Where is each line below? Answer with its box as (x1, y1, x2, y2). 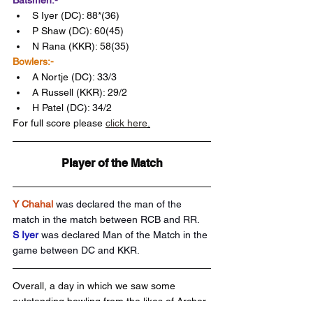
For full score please (13, 117, 105, 129)
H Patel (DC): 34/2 (32, 102, 115, 113)
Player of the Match (61, 156, 163, 170)
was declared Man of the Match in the (41, 229, 210, 240)
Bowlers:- (13, 56, 54, 67)
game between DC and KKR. (13, 245, 140, 256)
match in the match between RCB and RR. (13, 214, 200, 225)
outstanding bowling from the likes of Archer (13, 296, 209, 307)
